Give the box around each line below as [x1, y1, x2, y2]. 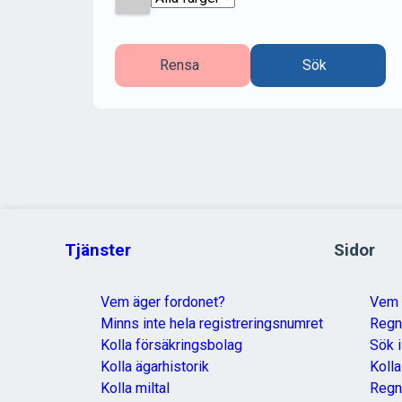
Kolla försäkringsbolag [100, 336, 242, 354]
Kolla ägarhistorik [100, 358, 209, 375]
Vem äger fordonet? [100, 293, 225, 310]
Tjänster [65, 240, 131, 260]
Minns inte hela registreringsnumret [100, 315, 323, 332]
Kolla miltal [100, 380, 170, 397]
